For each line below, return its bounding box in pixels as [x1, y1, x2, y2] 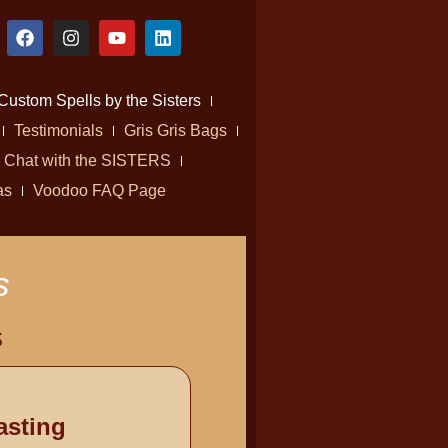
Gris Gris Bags [123, 122, 227, 139]
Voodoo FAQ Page [33, 182, 166, 199]
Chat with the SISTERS [3, 152, 171, 169]
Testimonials [13, 122, 103, 139]
